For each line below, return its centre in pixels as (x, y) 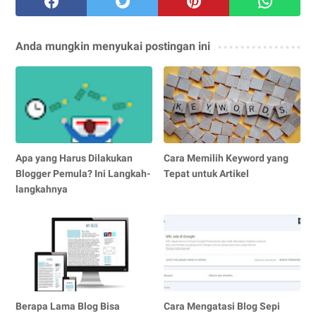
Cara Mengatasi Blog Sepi (222, 306)
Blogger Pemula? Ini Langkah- (83, 174)
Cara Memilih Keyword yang (226, 158)
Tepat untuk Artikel (207, 174)
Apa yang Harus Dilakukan (74, 158)
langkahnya (42, 189)
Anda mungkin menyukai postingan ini (113, 47)
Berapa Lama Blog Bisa (68, 306)
